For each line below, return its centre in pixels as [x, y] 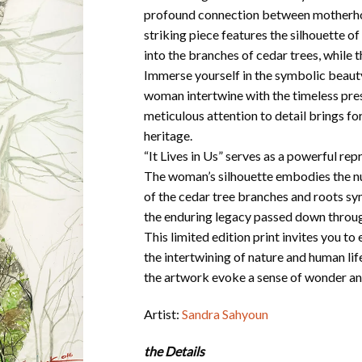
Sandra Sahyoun [225, 314]
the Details [175, 351]
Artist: [163, 314]
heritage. [168, 136]
